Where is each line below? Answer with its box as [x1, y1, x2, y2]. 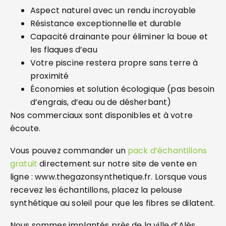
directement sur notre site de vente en [37, 158, 197, 169]
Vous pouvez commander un [10, 145, 128, 156]
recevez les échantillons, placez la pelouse [10, 184, 182, 196]
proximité [30, 70, 69, 82]
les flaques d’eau [30, 44, 97, 55]
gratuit [10, 158, 38, 169]
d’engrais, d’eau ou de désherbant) [30, 96, 172, 108]
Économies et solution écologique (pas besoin [30, 83, 215, 95]
